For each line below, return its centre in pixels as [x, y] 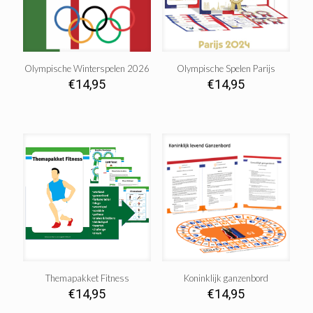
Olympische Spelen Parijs [226, 69]
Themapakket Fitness [87, 278]
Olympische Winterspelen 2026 [87, 69]
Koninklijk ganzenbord [226, 278]
